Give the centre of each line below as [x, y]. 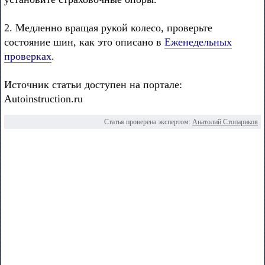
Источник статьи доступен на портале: [93, 85]
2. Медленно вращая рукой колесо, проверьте [108, 28]
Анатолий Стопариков [225, 122]
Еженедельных [198, 42]
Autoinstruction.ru [43, 99]
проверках [28, 56]
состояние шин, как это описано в [84, 42]
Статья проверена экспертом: [148, 122]
